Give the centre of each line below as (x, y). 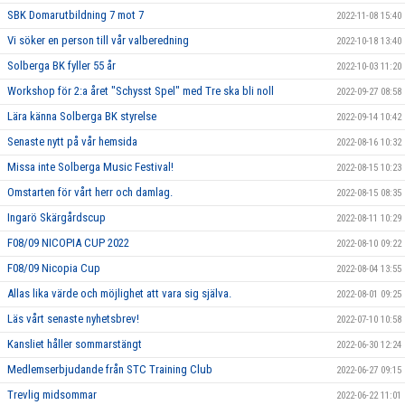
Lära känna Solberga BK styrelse (82, 116)
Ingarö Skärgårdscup (57, 217)
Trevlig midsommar (52, 394)
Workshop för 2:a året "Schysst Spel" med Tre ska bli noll (141, 90)
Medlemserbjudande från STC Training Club (110, 369)
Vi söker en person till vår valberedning (98, 40)
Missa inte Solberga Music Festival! (90, 166)
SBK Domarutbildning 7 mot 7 (75, 14)
